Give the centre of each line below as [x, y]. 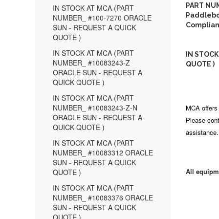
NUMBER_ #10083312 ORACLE [103, 153]
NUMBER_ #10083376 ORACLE [103, 197]
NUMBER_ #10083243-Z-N [95, 108]
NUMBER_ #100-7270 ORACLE [102, 18]
